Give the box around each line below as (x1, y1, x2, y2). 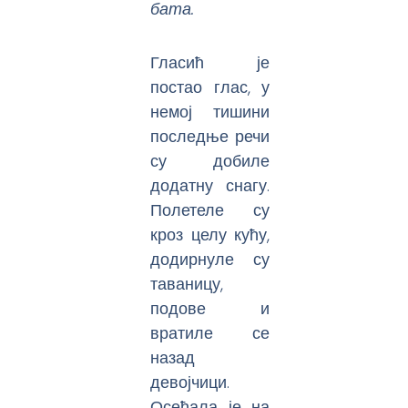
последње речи (150, 124, 270, 148)
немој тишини (150, 99, 270, 123)
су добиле (150, 148, 270, 172)
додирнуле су (150, 247, 270, 270)
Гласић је (150, 50, 270, 74)
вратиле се (150, 321, 270, 344)
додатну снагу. (150, 173, 270, 197)
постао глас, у (150, 75, 270, 98)
